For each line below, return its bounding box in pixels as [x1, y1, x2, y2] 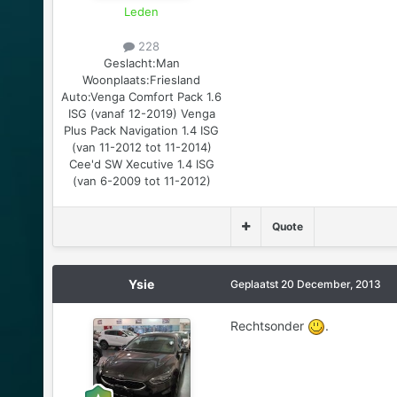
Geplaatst [230, 276, 281, 291]
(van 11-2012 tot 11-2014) [71, 139, 212, 154]
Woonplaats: [82, 72, 151, 87]
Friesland [150, 72, 201, 87]
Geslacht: [103, 55, 156, 70]
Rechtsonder [230, 317, 307, 333]
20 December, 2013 [280, 276, 381, 291]
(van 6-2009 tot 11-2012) [72, 173, 211, 188]
